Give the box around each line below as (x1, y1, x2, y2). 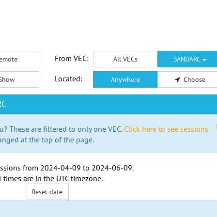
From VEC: (54, 53, 89, 63)
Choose (183, 75, 205, 84)
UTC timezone (56, 173, 101, 183)
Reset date (32, 187, 63, 196)
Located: (54, 74, 82, 83)
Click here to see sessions (124, 124, 208, 134)
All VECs (113, 55, 138, 63)
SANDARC (173, 55, 203, 63)
